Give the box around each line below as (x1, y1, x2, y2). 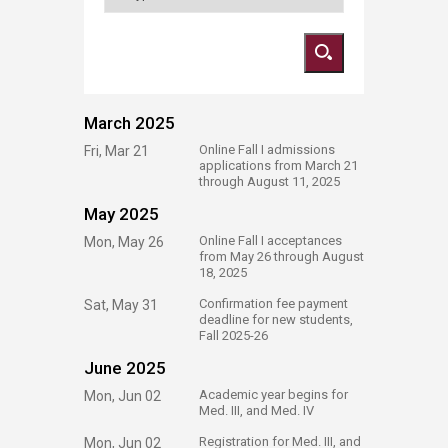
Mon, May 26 (84, 234, 164, 250)
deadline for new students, (199, 312, 353, 327)
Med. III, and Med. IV (199, 403, 314, 418)
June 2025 (84, 358, 166, 378)
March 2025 (84, 113, 175, 133)
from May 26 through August (199, 249, 364, 264)
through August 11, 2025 (199, 174, 340, 189)
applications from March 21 (199, 158, 358, 173)
